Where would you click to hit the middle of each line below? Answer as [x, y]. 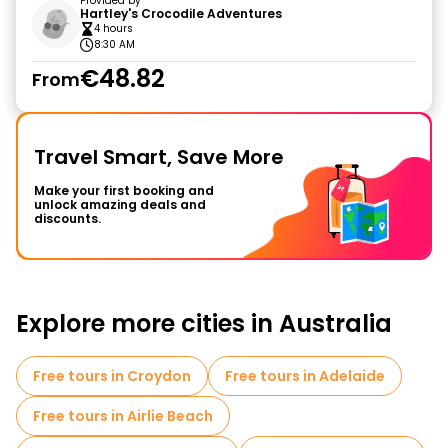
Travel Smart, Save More [159, 157]
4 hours [113, 28]
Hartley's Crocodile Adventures [181, 13]
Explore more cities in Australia [204, 323]
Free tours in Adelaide [305, 376]
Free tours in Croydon [112, 376]
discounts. [67, 218]
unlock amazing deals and [120, 204]
